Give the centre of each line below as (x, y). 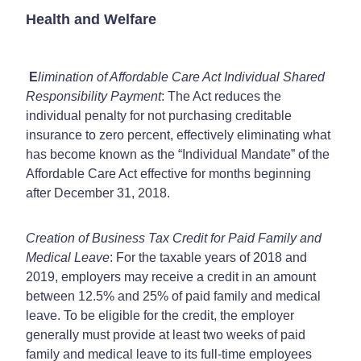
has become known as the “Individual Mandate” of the (178, 154)
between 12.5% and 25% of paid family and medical (173, 296)
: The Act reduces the (221, 96)
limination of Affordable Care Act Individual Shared (181, 77)
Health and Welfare (91, 19)
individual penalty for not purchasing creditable (159, 115)
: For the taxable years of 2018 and (208, 257)
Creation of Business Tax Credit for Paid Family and (174, 238)
